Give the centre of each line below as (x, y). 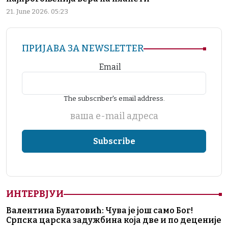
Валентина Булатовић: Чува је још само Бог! (99, 211)
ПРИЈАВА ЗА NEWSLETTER (83, 49)
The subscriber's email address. (114, 99)
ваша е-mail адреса (114, 116)
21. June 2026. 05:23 (37, 12)
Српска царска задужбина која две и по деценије (114, 220)
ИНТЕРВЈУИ (35, 194)
